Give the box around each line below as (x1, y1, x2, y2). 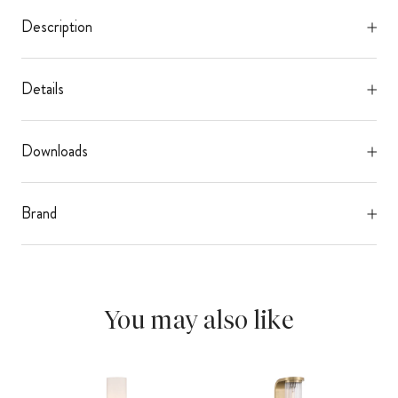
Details (21, 77, 64, 101)
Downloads (21, 139, 88, 163)
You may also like (105, 306, 293, 335)
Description (21, 15, 92, 39)
